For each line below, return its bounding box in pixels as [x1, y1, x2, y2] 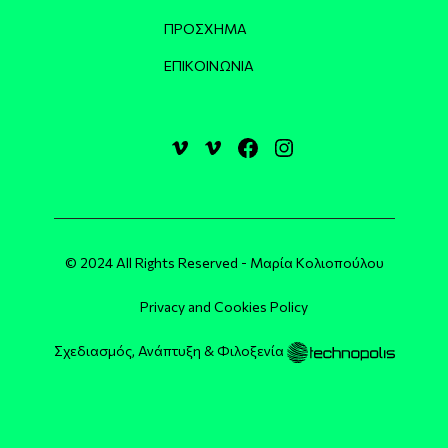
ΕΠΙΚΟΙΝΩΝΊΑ [164, 57, 254, 75]
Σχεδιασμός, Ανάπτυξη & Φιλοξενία [53, 342, 287, 360]
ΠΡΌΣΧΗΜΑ [164, 20, 247, 38]
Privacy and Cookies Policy [140, 298, 308, 316]
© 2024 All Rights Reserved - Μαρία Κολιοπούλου [64, 254, 384, 272]
